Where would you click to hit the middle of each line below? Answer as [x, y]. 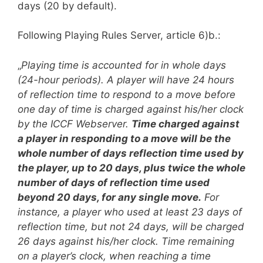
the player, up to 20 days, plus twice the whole [131, 168]
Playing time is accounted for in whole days [124, 65]
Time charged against [186, 124]
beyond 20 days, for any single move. [109, 197]
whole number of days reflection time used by [131, 153]
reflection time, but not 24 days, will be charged [131, 226]
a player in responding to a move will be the [124, 138]
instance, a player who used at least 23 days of [130, 212]
